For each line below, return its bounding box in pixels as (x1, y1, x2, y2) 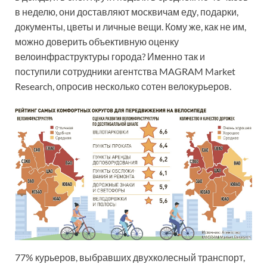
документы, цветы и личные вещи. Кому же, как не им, (15, 21, 246, 32)
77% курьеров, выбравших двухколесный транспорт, (15, 251, 245, 263)
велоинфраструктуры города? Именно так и (15, 51, 205, 62)
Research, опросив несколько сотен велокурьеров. (15, 80, 231, 92)
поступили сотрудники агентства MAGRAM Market (15, 66, 235, 77)
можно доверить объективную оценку (15, 36, 179, 47)
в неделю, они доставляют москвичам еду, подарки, (15, 6, 238, 17)
